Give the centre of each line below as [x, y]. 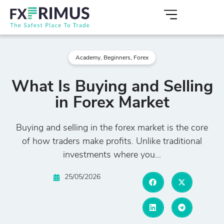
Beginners [117, 58]
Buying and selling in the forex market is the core [112, 128]
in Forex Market [112, 104]
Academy [88, 58]
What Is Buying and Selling [112, 88]
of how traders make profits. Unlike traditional [112, 142]
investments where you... [112, 155]
